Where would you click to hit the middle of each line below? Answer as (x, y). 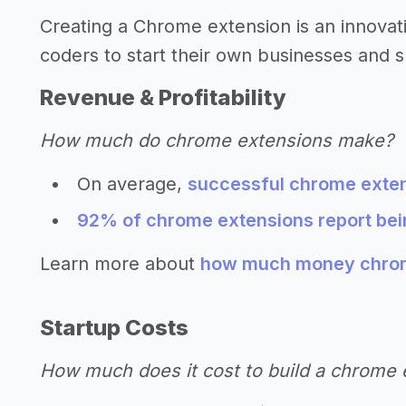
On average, (132, 184)
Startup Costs (114, 328)
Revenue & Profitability (163, 97)
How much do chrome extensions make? (217, 140)
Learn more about (120, 264)
